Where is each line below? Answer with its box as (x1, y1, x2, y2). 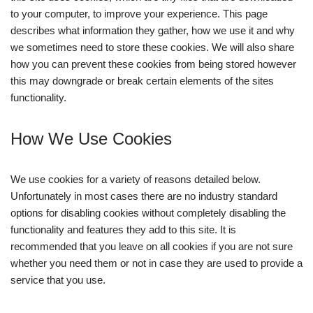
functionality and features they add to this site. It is (10, 224, 236, 235)
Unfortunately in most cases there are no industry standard (10, 190, 277, 202)
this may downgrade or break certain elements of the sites (10, 75, 274, 87)
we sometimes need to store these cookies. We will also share (10, 41, 294, 53)
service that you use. (10, 274, 105, 286)
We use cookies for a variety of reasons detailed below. (10, 173, 261, 185)
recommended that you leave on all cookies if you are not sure (10, 240, 293, 252)
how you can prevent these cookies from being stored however (10, 58, 296, 70)
